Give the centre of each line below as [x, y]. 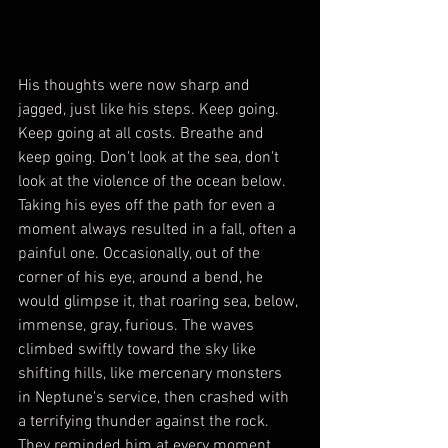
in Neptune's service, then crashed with [155, 397]
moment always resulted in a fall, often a [159, 229]
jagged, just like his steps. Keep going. [150, 109]
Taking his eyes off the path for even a [148, 205]
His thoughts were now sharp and [136, 85]
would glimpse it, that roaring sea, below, [159, 301]
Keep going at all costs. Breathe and [143, 133]
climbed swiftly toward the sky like [139, 349]
